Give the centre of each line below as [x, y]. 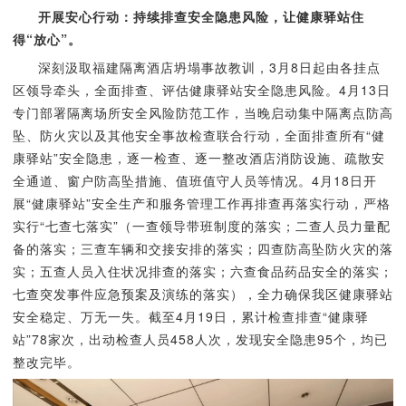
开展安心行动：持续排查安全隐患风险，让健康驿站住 [201, 16]
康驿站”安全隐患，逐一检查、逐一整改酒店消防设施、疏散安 [198, 158]
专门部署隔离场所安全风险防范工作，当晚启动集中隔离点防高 [203, 112]
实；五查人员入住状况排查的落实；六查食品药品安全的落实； [203, 271]
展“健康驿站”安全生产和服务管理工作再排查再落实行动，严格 [201, 203]
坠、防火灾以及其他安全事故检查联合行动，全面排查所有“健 [198, 135]
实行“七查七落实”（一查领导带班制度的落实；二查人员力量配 [201, 226]
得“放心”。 [47, 39]
